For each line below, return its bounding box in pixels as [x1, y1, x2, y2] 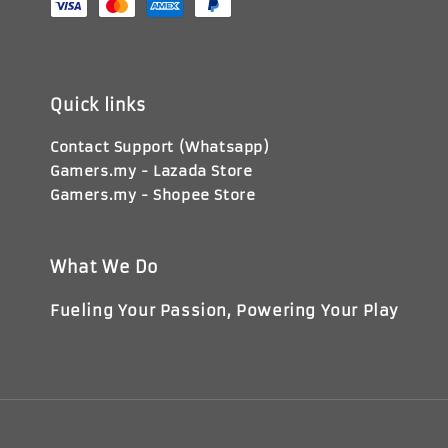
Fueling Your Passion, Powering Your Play [50, 301, 399, 321]
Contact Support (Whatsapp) [50, 138, 270, 157]
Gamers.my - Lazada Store [50, 162, 253, 181]
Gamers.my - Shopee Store [50, 186, 256, 205]
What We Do [50, 257, 159, 278]
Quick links [50, 95, 146, 116]
